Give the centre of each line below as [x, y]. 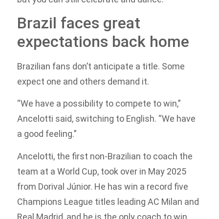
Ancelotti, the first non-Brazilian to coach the [105, 156]
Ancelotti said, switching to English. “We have [106, 119]
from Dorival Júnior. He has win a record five [103, 186]
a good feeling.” [47, 134]
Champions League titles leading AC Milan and [108, 201]
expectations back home [103, 41]
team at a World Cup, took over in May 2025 [102, 171]
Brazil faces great [79, 23]
